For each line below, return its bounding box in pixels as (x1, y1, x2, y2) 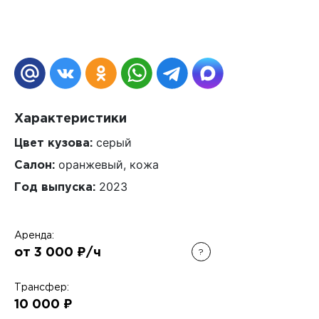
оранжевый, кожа (55, 157, 159, 172)
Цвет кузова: (14, 138, 93, 149)
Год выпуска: (14, 182, 95, 193)
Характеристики (14, 113, 127, 125)
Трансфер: (14, 283, 69, 292)
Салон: (14, 160, 55, 171)
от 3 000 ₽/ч (14, 247, 101, 258)
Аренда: (14, 231, 54, 240)
